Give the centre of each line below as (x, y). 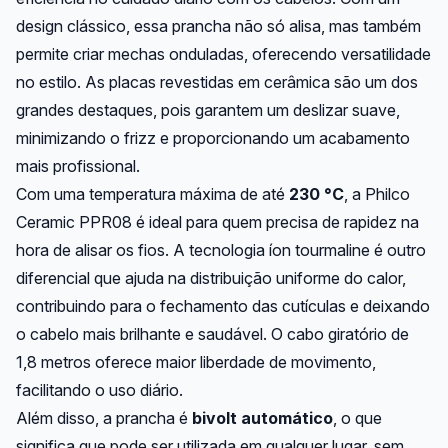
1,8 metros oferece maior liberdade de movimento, (196, 362)
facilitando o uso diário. (99, 390)
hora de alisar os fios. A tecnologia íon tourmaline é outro (221, 250)
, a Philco (377, 194)
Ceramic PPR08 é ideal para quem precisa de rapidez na (217, 222)
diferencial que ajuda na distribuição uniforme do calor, (211, 278)
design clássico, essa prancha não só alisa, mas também (218, 26)
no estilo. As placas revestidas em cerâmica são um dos (217, 82)
